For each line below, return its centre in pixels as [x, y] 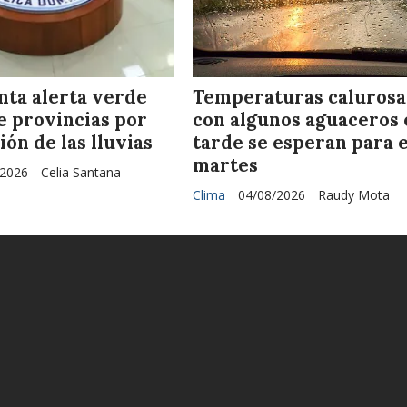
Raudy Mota [354, 195]
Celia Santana [80, 173]
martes [226, 166]
